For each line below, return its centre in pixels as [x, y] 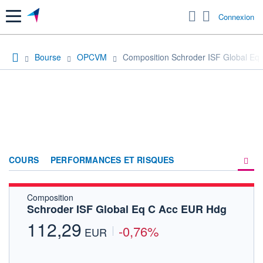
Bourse [48, 57]
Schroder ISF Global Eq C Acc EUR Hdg [127, 209]
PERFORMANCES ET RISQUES [112, 159]
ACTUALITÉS [161, 220]
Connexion [236, 17]
